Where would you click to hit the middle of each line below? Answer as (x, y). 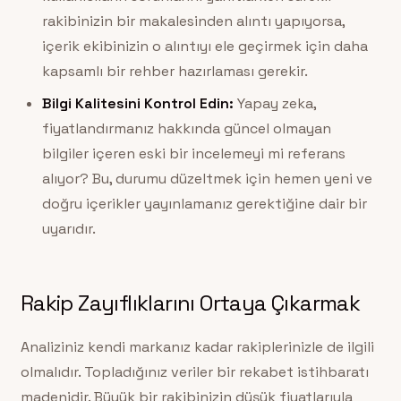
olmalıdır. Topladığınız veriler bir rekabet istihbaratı (194, 372)
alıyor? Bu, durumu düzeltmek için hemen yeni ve (207, 178)
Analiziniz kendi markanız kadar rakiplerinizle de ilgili (197, 347)
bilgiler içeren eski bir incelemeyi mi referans (193, 153)
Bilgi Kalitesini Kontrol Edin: (137, 103)
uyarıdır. (68, 228)
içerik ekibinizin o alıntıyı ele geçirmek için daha (205, 46)
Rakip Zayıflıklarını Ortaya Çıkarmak (190, 303)
